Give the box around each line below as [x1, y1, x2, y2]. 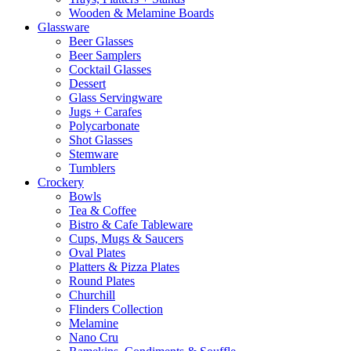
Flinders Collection [69, 302, 163, 316]
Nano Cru [69, 330, 118, 344]
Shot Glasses [69, 132, 132, 147]
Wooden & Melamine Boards [69, 5, 214, 20]
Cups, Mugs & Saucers [69, 231, 183, 245]
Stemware [69, 147, 118, 161]
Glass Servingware [69, 90, 162, 104]
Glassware [38, 20, 89, 34]
